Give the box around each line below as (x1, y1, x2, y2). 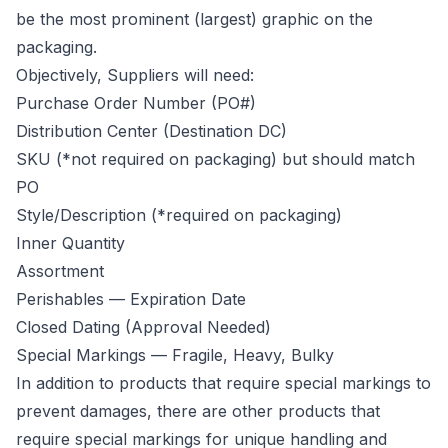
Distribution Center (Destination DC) (16, 120, 292, 141)
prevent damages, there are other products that (16, 400, 380, 421)
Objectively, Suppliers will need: (16, 64, 259, 85)
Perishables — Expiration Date (16, 288, 251, 309)
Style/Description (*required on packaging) (16, 204, 347, 225)
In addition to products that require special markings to (16, 372, 431, 393)
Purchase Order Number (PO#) (16, 92, 261, 113)
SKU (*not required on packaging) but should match (16, 148, 415, 169)
